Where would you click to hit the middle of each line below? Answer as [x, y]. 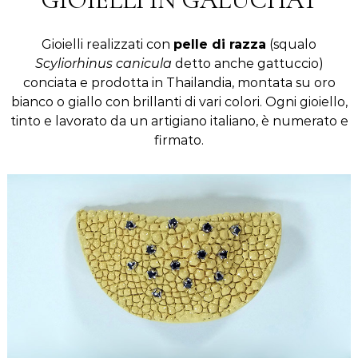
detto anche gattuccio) [247, 63]
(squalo [291, 44]
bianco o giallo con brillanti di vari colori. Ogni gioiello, [179, 101]
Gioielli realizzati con [107, 44]
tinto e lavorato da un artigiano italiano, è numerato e [179, 121]
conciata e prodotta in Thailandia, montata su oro [179, 82]
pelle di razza [220, 44]
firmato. [179, 140]
